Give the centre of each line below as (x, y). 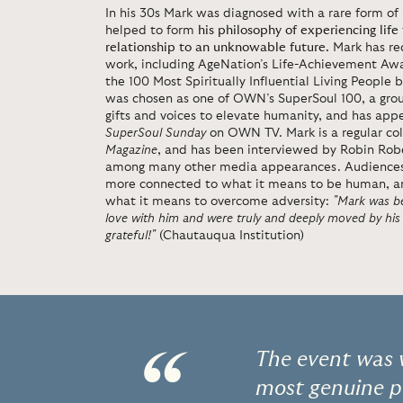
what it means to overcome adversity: (219, 201)
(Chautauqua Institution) (232, 236)
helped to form (152, 31)
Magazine (131, 150)
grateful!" (130, 236)
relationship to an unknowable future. (219, 48)
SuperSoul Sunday (156, 133)
